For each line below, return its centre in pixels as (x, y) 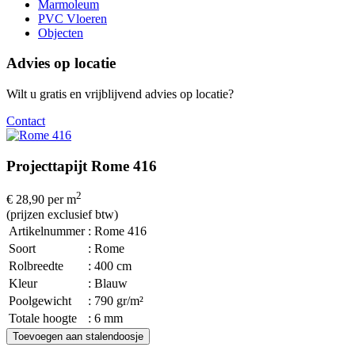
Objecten (61, 32)
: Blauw (108, 283)
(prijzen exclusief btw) (62, 214)
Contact (26, 120)
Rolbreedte (36, 265)
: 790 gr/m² (116, 300)
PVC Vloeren (73, 18)
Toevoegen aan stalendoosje (78, 336)
